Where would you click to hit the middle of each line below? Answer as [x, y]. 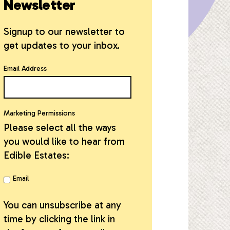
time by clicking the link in [60, 219]
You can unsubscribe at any [63, 205]
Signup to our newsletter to [64, 32]
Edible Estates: [37, 155]
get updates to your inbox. [62, 45]
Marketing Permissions [40, 113]
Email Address [25, 69]
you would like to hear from [64, 141]
